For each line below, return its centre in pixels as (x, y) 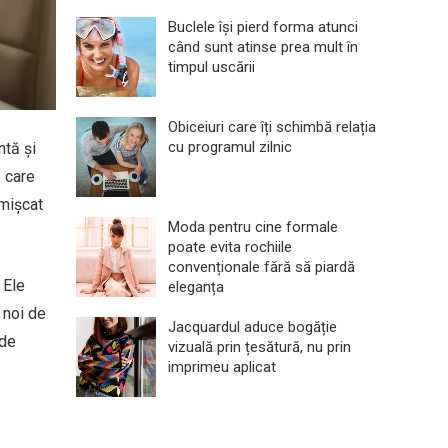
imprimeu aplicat (222, 367)
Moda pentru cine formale (253, 227)
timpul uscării (211, 67)
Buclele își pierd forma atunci (263, 27)
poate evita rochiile (230, 247)
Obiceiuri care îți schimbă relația (272, 127)
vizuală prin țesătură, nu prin (259, 347)
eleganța (196, 287)
